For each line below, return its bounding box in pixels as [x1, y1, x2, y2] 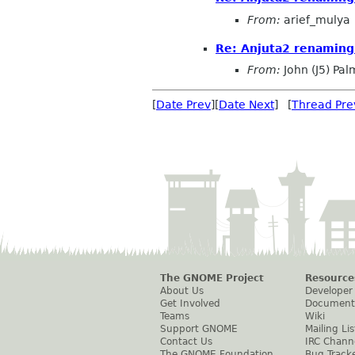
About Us [160, 285, 204, 297]
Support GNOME [160, 323, 238, 335]
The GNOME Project [160, 273, 264, 284]
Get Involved [160, 298, 220, 310]
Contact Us [160, 336, 212, 348]
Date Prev [156, 98, 211, 112]
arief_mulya [281, 13, 350, 26]
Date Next [219, 98, 274, 112]
